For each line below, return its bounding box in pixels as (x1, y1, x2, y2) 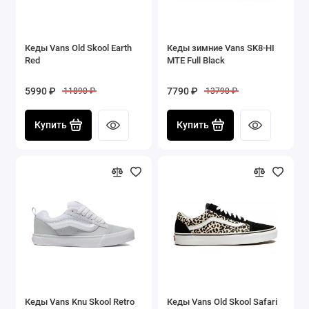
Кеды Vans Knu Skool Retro (25, 296, 134, 307)
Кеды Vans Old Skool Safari (167, 296, 277, 307)
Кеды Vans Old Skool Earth (25, 42, 132, 53)
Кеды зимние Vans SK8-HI (167, 42, 275, 53)
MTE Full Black (167, 54, 225, 66)
